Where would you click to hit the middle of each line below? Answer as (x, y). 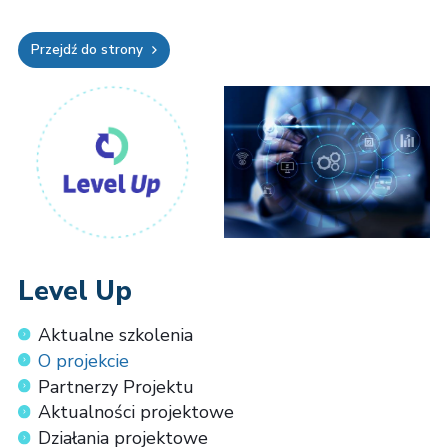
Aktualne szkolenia (116, 334)
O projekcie (84, 360)
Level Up (74, 291)
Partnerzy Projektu (116, 386)
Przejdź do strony (87, 50)
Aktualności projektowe (136, 412)
